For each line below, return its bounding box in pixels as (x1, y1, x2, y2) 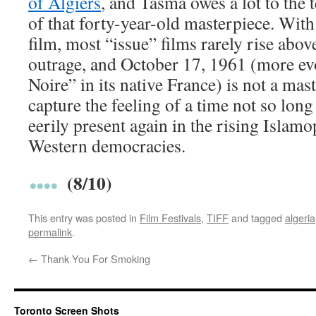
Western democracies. (28, 133, 186, 157)
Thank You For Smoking (38, 251, 150, 266)
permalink (28, 224, 72, 239)
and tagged (229, 210, 285, 225)
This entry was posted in (28, 210, 140, 225)
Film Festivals (140, 210, 201, 225)
